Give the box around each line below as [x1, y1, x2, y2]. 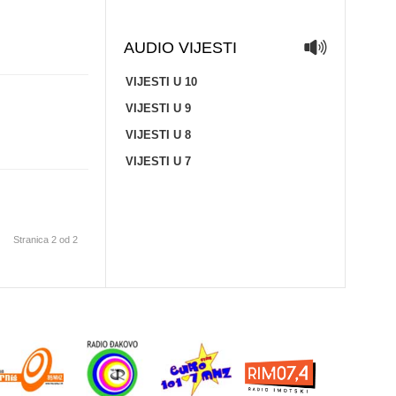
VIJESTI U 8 [125, 128, 191, 141]
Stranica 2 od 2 [12, 234, 78, 245]
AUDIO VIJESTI [123, 39, 237, 57]
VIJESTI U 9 [125, 102, 191, 115]
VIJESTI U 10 [125, 75, 197, 88]
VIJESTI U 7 [125, 155, 191, 168]
